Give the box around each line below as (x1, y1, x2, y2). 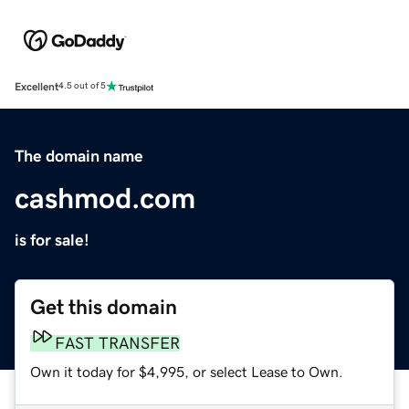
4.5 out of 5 (58, 81, 106, 91)
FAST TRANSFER (55, 334, 180, 351)
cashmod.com (15, 183, 195, 213)
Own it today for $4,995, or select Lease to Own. (30, 363, 343, 379)
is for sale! (15, 231, 89, 248)
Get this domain (30, 296, 177, 318)
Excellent (15, 80, 58, 92)
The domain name (15, 147, 143, 164)
